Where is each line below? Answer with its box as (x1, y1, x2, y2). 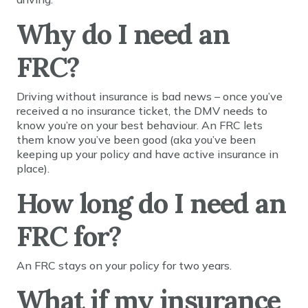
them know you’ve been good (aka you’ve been (16, 133, 256, 146)
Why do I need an (16, 16, 230, 52)
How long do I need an (16, 186, 286, 221)
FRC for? (16, 219, 122, 254)
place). (16, 162, 49, 175)
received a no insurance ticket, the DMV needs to (16, 104, 267, 118)
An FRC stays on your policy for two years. (16, 258, 232, 272)
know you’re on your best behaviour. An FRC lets (16, 118, 263, 132)
